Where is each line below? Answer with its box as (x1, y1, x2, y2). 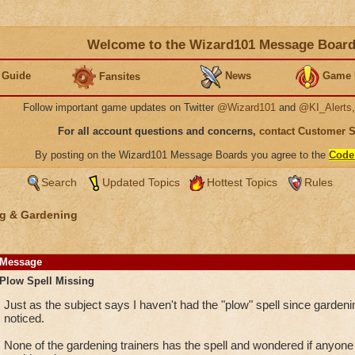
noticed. (3, 311, 44, 325)
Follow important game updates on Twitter (23, 101, 217, 113)
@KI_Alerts (299, 101, 352, 113)
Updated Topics (101, 176, 180, 189)
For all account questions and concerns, (58, 125, 259, 137)
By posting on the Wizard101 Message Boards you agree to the (35, 149, 329, 161)
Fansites (99, 70, 140, 82)
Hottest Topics (206, 176, 277, 189)
